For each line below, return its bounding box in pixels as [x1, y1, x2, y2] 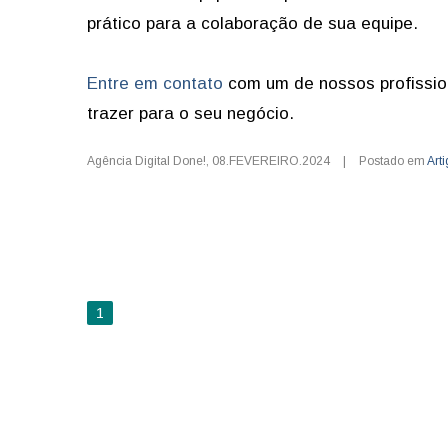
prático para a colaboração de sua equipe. [87, 14, 418, 33]
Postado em [359, 154, 427, 168]
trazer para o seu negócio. [87, 104, 294, 123]
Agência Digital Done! [87, 154, 206, 168]
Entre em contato [87, 74, 223, 93]
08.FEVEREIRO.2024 [212, 154, 330, 168]
